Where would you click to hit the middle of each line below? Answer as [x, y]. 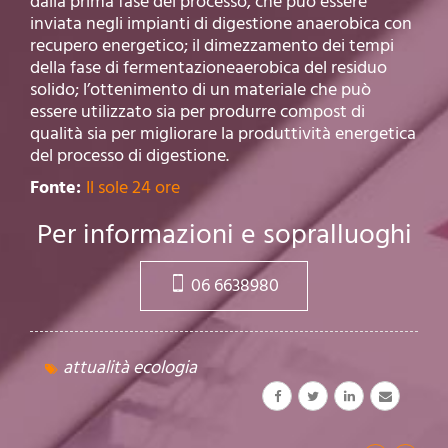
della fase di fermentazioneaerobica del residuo [208, 67]
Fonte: [58, 187]
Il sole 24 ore [133, 187]
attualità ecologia [130, 367]
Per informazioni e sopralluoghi [224, 235]
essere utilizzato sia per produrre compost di [197, 111]
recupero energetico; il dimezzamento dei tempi [212, 45]
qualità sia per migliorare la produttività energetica [223, 133]
